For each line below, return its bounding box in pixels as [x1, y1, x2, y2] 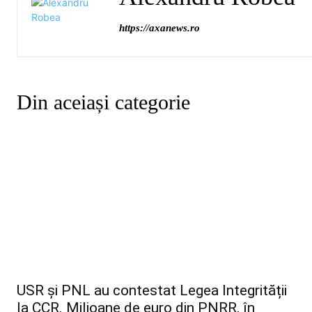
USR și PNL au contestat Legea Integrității [17, 281, 287, 299]
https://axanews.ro [119, 22, 200, 33]
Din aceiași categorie [17, 91, 190, 114]
